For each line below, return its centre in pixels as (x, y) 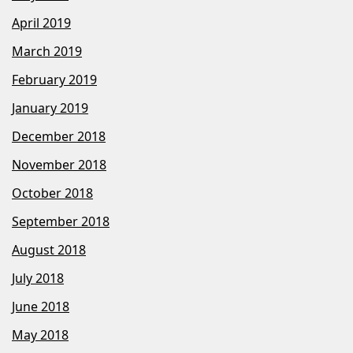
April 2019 (41, 23)
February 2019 (54, 80)
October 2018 (52, 193)
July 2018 (38, 279)
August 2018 (49, 250)
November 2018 (59, 165)
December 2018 (59, 137)
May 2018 (40, 335)
